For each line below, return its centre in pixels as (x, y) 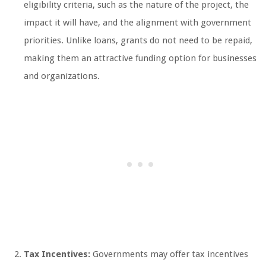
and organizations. (62, 76)
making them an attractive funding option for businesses (140, 58)
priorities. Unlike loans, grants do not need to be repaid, (138, 41)
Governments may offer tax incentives (169, 254)
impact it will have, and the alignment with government (137, 23)
